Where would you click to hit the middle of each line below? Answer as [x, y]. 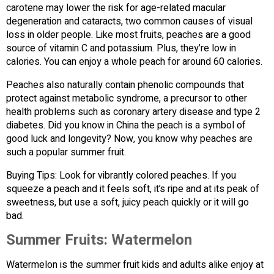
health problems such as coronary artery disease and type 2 [133, 112]
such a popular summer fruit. [66, 153]
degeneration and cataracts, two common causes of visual [129, 22]
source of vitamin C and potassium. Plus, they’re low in [121, 49]
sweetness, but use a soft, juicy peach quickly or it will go [128, 203]
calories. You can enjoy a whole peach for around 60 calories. [134, 62]
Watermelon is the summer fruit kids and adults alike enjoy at [135, 265]
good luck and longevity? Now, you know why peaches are [129, 139]
